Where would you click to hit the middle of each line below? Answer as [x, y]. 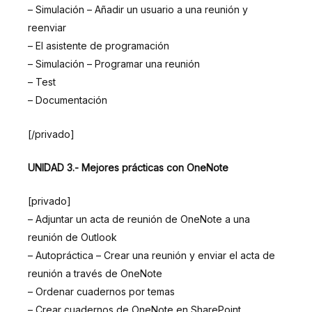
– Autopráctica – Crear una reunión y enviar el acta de [151, 256]
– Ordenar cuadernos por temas [101, 292]
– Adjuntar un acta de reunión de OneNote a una [139, 219]
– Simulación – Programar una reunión [114, 64]
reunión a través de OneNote [95, 274]
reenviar [47, 28]
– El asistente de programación [99, 46]
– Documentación [68, 100]
